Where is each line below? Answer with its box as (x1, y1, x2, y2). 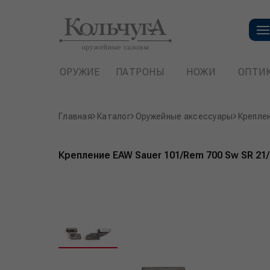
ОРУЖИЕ (59, 66, 100, 78)
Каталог (96, 111, 131, 121)
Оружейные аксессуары (135, 111, 233, 121)
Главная (58, 111, 92, 121)
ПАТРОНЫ (116, 66, 165, 78)
